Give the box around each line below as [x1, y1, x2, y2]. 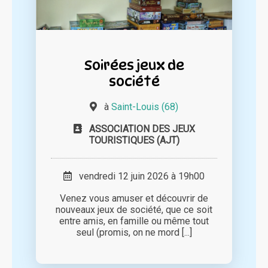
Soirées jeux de [84, 57, 184, 74]
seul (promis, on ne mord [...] [76, 227, 192, 239]
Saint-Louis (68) [111, 101, 178, 113]
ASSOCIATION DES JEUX [89, 123, 195, 135]
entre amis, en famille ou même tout [59, 215, 209, 227]
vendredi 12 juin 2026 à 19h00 [72, 170, 205, 182]
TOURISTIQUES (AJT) [89, 135, 179, 147]
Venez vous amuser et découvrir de [60, 193, 208, 205]
